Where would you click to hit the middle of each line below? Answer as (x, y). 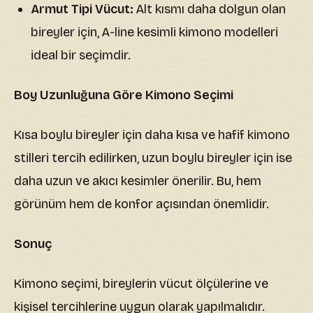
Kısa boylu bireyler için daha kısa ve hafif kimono (152, 134)
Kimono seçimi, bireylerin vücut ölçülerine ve (141, 283)
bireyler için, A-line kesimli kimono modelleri (154, 32)
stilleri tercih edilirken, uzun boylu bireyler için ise (153, 158)
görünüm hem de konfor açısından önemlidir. (141, 204)
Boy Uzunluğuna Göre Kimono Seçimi (124, 95)
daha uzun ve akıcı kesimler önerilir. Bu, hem (138, 181)
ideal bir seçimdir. (81, 55)
